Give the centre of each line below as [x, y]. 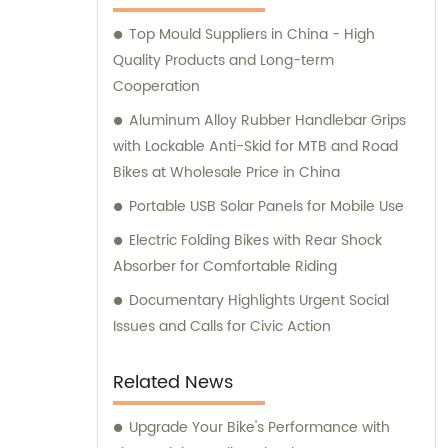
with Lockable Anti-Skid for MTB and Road [255, 146]
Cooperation [156, 86]
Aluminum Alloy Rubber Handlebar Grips [267, 120]
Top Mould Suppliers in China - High [252, 34]
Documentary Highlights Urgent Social [259, 300]
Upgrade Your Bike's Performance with [259, 427]
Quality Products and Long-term [223, 60]
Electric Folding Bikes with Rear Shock [255, 240]
